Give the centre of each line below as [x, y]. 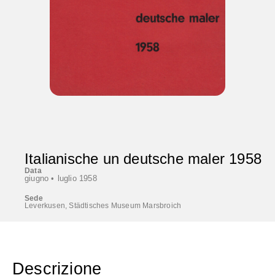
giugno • [40, 178]
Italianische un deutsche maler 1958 [143, 158]
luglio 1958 [77, 178]
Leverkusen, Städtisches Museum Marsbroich [103, 205]
